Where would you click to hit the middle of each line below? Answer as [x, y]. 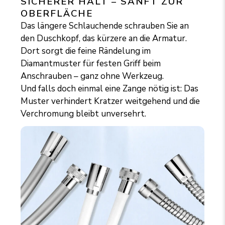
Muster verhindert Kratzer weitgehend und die [110, 101]
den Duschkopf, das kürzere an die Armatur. [104, 38]
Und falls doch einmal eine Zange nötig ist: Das [110, 88]
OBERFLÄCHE [57, 13]
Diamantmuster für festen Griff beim [91, 63]
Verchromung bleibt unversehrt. [84, 114]
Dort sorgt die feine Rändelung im [86, 51]
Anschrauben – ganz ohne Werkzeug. [92, 76]
